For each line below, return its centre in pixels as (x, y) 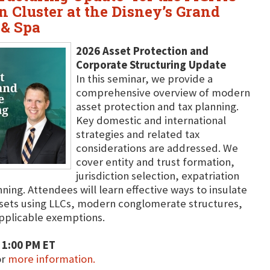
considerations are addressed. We (157, 148)
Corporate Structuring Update (151, 65)
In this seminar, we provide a (144, 79)
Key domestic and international (151, 120)
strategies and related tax (137, 134)
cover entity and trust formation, (155, 162)
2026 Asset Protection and (142, 51)
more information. (51, 259)
